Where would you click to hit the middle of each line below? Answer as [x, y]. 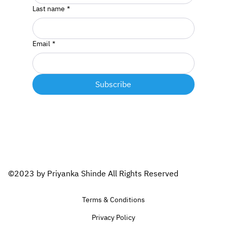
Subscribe [113, 84]
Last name [49, 9]
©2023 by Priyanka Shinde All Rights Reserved [93, 174]
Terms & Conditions [113, 200]
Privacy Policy [114, 218]
